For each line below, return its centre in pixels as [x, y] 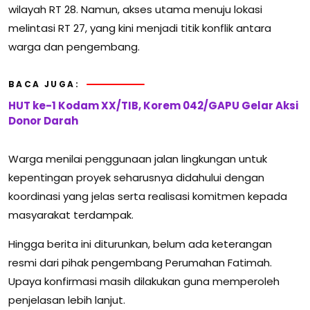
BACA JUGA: [44, 84]
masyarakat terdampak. [71, 215]
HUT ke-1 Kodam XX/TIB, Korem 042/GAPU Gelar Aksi [153, 106]
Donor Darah [43, 121]
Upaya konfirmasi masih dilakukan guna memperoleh [144, 282]
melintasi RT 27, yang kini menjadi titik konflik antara [140, 28]
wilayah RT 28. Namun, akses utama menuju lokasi [135, 10]
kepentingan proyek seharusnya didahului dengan [136, 178]
